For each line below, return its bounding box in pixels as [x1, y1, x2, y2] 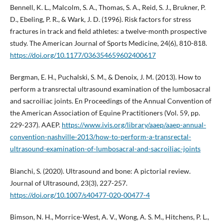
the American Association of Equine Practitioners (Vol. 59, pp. [9, 109, 200, 117]
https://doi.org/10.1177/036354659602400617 [9, 51, 156, 60]
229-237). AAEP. [9, 120, 62, 129]
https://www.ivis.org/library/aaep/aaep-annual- [61, 120, 206, 129]
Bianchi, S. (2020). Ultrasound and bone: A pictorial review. [9, 166, 191, 175]
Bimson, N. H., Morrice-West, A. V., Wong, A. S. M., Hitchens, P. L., [9, 212, 209, 221]
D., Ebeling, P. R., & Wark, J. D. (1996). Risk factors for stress [9, 15, 191, 24]
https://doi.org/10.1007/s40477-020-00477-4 [9, 190, 150, 199]
